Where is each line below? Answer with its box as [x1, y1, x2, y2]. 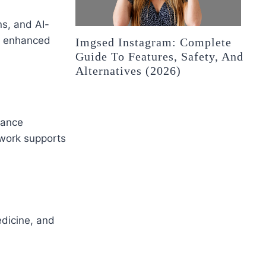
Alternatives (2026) [75, 64, 182, 78]
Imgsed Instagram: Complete [75, 36, 232, 49]
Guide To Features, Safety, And [75, 50, 244, 64]
